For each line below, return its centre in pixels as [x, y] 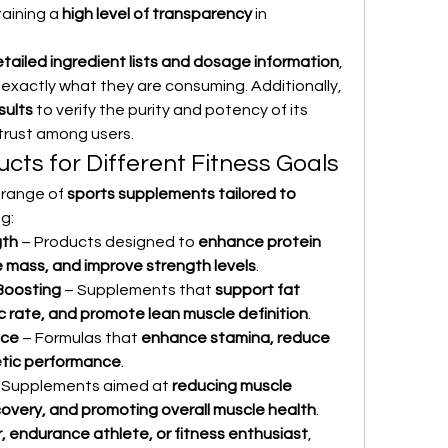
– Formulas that [80, 338]
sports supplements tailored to [181, 194]
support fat [257, 290]
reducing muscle [232, 386]
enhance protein [259, 242]
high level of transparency [157, 14]
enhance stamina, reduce [235, 338]
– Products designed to [108, 242]
